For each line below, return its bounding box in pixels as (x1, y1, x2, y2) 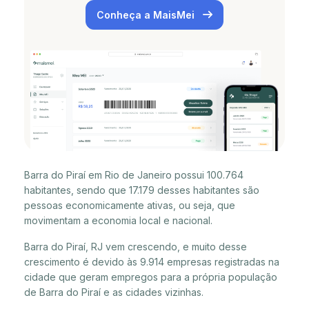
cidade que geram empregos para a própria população (24, 270, 277, 283)
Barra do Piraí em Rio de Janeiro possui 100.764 (24, 168, 243, 181)
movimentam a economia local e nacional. (24, 214, 212, 226)
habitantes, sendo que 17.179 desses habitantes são (24, 183, 259, 196)
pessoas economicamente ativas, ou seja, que (24, 199, 235, 211)
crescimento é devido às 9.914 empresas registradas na (24, 255, 279, 268)
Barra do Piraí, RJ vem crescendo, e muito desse (24, 240, 247, 252)
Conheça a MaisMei (97, 9, 197, 21)
